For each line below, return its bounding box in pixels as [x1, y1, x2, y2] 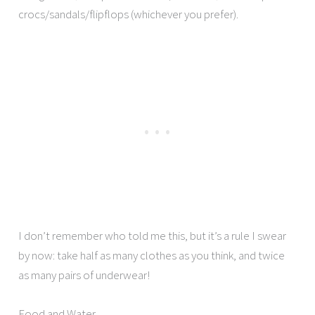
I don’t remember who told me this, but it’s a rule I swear [18, 228, 287, 243]
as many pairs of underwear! [18, 267, 150, 283]
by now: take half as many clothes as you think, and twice [18, 247, 285, 263]
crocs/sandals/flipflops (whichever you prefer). [18, 6, 239, 22]
